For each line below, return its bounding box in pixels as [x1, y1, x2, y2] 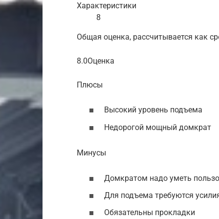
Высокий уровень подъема [104, 105, 202, 115]
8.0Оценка [77, 56, 114, 66]
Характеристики [77, 1, 136, 11]
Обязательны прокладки [104, 207, 195, 217]
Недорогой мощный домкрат [104, 122, 211, 132]
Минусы [77, 148, 106, 158]
